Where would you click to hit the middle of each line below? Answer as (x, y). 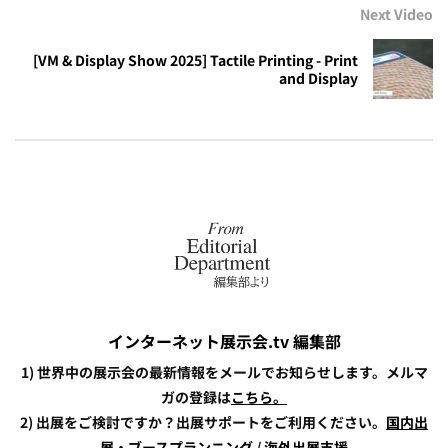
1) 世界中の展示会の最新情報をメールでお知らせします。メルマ (224, 372)
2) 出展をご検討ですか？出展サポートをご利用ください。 (203, 422)
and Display (318, 78)
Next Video (396, 14)
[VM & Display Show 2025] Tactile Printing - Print (195, 60)
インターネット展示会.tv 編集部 (224, 341)
